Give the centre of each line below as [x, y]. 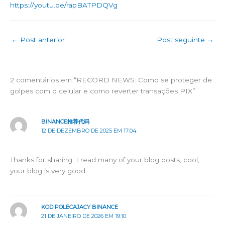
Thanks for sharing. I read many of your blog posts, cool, [105, 159]
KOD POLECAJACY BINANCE [79, 207]
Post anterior [41, 39]
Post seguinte [182, 39]
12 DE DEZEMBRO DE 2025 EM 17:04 [89, 130]
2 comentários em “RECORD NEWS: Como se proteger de [111, 80]
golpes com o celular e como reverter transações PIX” [103, 91]
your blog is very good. [48, 171]
